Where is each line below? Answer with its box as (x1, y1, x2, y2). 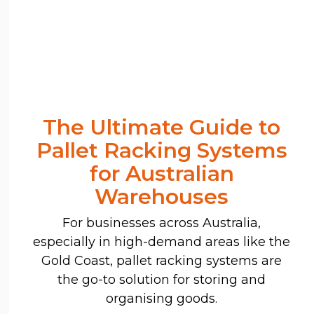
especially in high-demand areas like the (33, 233, 291, 250)
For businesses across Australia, (62, 214, 261, 231)
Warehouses (95, 183, 229, 210)
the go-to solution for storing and (57, 271, 266, 287)
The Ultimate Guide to (43, 114, 281, 140)
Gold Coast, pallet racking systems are (41, 252, 282, 268)
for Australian (89, 160, 234, 186)
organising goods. (106, 290, 218, 306)
